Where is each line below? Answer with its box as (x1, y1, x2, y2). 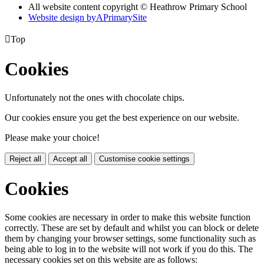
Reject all (9, 154, 41, 164)
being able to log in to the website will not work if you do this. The (5, 243, 253, 254)
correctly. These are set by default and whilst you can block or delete (5, 222, 259, 233)
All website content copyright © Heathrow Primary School (28, 2, 247, 12)
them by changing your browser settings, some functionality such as (5, 233, 256, 243)
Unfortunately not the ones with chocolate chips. (5, 93, 184, 103)
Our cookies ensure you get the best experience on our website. (5, 113, 239, 123)
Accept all (53, 154, 87, 164)
